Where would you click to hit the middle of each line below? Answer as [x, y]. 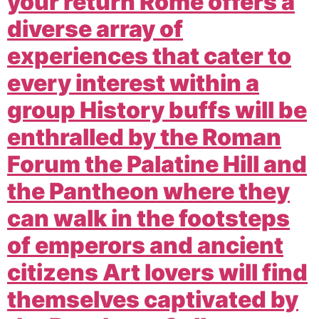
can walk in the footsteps [148, 218]
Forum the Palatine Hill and [157, 164]
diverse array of [95, 28]
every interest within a [133, 83]
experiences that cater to [149, 56]
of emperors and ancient [145, 245]
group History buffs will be [157, 110]
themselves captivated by [153, 299]
